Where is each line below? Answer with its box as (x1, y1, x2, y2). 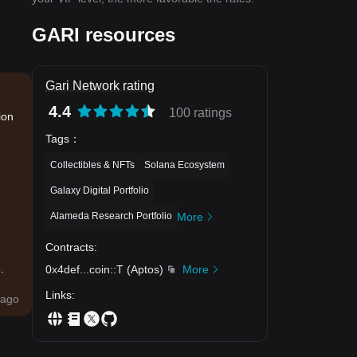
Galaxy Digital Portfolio (50, 184, 149, 196)
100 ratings (169, 106, 232, 120)
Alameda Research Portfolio (50, 210, 172, 222)
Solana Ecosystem (144, 159, 225, 171)
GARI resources (32, 24, 175, 45)
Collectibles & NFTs (50, 159, 135, 171)
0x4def (45, 262, 80, 276)
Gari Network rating (45, 79, 155, 92)
